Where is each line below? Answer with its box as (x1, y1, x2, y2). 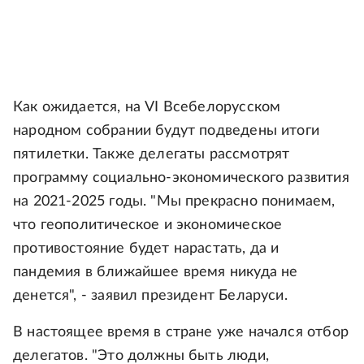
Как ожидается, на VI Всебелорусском (13, 100, 281, 115)
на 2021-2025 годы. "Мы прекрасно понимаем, (13, 194, 336, 209)
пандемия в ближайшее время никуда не (13, 265, 298, 279)
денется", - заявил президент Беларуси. (13, 288, 288, 303)
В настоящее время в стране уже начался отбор (13, 325, 349, 340)
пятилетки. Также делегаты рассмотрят (13, 147, 290, 162)
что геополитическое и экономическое (13, 218, 283, 232)
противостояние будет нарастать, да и (13, 241, 279, 256)
